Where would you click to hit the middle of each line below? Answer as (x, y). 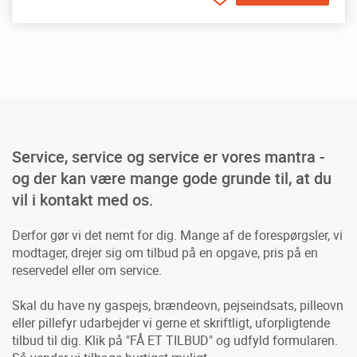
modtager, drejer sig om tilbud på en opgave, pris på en (165, 252)
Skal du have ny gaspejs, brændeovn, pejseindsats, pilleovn (178, 305)
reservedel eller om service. (87, 270)
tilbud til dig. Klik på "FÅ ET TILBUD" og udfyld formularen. (175, 340)
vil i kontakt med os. (83, 199)
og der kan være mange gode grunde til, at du (172, 178)
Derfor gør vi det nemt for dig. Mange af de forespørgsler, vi (177, 235)
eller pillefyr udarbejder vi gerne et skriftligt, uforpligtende (171, 322)
